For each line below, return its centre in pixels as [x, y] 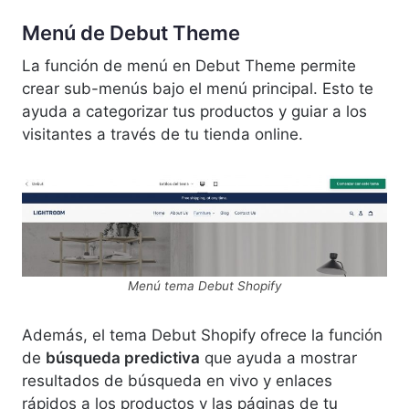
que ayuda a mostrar [278, 357]
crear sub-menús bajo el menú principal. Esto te [198, 88]
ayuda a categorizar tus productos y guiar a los [194, 111]
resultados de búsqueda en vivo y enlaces [177, 380]
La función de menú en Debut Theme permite [189, 65]
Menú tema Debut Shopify [204, 285]
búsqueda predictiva [123, 357]
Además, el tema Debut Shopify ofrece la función [202, 335]
